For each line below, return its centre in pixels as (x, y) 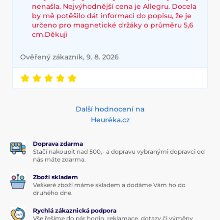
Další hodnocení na (110, 109)
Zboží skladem (55, 177)
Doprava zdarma (58, 143)
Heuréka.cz (110, 120)
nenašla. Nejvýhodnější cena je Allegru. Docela (114, 6)
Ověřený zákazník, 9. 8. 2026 (69, 57)
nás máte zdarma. (59, 159)
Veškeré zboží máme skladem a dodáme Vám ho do (109, 185)
